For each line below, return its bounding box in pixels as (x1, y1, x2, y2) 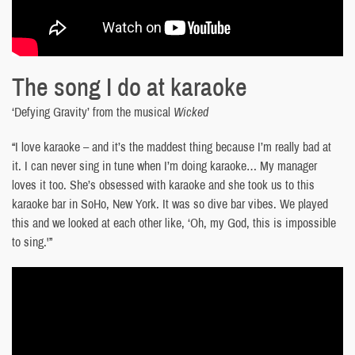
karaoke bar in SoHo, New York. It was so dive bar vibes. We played (12, 194, 328, 212)
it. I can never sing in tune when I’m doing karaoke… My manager (12, 156, 317, 174)
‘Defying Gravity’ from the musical (12, 102, 174, 120)
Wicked (174, 102, 208, 120)
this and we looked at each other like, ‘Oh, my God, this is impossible (12, 213, 336, 231)
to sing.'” (12, 232, 52, 250)
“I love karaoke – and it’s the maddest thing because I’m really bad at (12, 137, 331, 155)
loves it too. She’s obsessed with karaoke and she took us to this (12, 175, 315, 193)
